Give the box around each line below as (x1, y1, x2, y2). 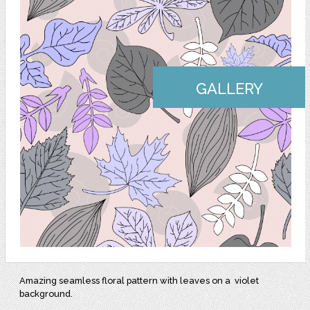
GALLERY (195, 79, 263, 98)
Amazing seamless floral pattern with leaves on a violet (19, 275, 259, 286)
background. (19, 288, 75, 299)
